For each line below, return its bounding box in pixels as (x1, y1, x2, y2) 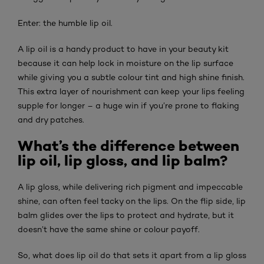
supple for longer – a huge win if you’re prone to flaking (18, 100, 239, 110)
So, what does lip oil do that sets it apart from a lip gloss (18, 250, 246, 260)
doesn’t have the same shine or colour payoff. (18, 224, 200, 234)
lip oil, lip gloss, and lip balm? (18, 151, 227, 170)
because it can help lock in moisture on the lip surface (18, 58, 233, 68)
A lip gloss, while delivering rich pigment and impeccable (18, 181, 243, 192)
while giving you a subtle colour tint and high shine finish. (18, 72, 245, 82)
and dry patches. (18, 114, 84, 124)
